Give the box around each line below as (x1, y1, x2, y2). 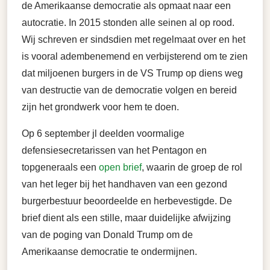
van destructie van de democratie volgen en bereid (22, 85, 237, 95)
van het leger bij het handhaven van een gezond (22, 179, 227, 189)
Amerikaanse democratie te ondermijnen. (22, 246, 199, 257)
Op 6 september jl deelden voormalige (22, 128, 184, 139)
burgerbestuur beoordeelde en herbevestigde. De (22, 196, 232, 206)
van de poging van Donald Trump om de (22, 230, 193, 240)
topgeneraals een (22, 162, 99, 172)
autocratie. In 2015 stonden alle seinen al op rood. (22, 17, 234, 28)
